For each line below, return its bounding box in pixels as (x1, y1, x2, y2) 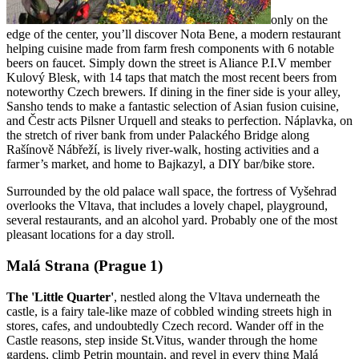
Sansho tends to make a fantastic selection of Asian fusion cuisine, (6, 99, 339, 114)
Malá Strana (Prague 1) (6, 257, 163, 275)
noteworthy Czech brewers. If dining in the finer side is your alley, (6, 85, 341, 99)
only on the (271, 13, 328, 27)
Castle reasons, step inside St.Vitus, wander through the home (6, 333, 317, 347)
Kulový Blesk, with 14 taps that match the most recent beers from (6, 71, 337, 85)
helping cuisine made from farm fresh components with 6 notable (6, 42, 334, 56)
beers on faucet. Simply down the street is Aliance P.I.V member (6, 56, 331, 71)
